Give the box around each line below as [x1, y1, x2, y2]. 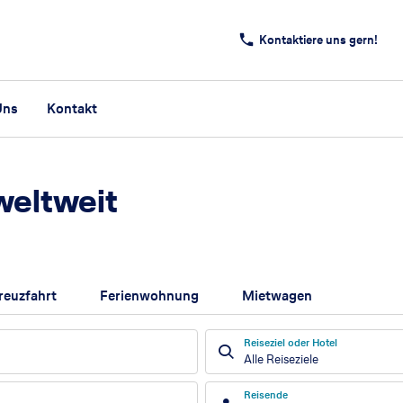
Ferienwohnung [100, 285, 199, 305]
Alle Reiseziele [244, 350, 318, 368]
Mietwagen [242, 285, 312, 305]
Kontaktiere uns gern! [259, 31, 378, 49]
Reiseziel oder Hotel [244, 335, 337, 350]
